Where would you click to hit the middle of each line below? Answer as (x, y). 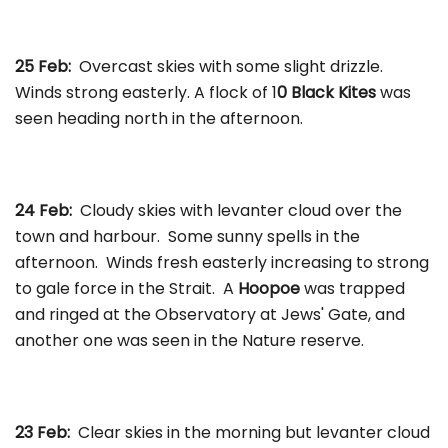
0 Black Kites (326, 92)
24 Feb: (47, 210)
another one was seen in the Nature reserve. (189, 340)
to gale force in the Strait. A (126, 288)
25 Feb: (47, 66)
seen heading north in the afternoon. (159, 118)
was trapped (352, 288)
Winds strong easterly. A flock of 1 (146, 92)
